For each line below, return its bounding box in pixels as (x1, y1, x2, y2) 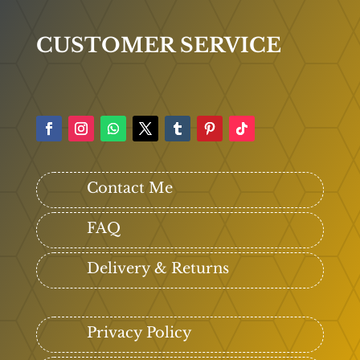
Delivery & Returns (86, 260, 229, 278)
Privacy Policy (86, 324, 192, 342)
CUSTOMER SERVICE (35, 33, 281, 59)
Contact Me (86, 179, 173, 198)
